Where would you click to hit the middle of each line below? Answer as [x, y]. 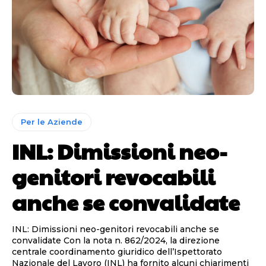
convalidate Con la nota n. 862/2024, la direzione [38, 240]
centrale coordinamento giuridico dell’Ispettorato [117, 251]
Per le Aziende [52, 121]
